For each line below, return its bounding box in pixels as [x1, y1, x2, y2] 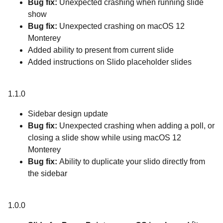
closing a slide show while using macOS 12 [28, 133, 181, 142]
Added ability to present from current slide [28, 46, 174, 54]
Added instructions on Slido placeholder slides [28, 58, 192, 66]
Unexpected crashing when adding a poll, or [59, 121, 215, 130]
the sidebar [28, 169, 67, 178]
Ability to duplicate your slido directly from [59, 157, 205, 166]
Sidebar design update [28, 110, 108, 118]
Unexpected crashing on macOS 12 [59, 22, 185, 30]
